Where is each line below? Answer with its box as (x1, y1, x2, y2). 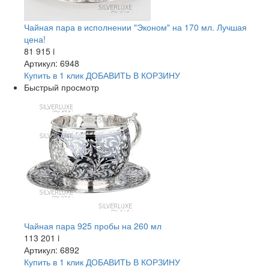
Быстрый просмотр (24, 81, 99, 93)
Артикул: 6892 (24, 244, 79, 256)
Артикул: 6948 (24, 57, 79, 69)
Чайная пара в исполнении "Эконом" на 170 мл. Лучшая (24, 21, 247, 33)
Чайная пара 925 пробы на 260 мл (24, 220, 162, 232)
